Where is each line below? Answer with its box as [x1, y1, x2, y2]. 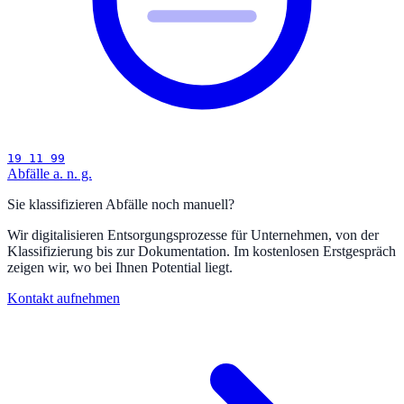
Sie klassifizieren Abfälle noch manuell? [7, 197, 234, 213]
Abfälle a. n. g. [7, 166, 92, 182]
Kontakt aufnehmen [7, 290, 120, 307]
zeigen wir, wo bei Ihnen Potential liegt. [7, 260, 233, 276]
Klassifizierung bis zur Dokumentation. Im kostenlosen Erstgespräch [7, 243, 396, 260]
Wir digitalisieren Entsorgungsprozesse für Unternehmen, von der [7, 227, 379, 243]
